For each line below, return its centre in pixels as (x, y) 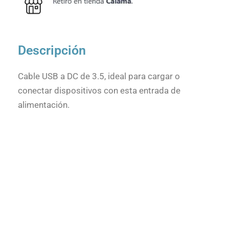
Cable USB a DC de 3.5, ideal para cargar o (99, 76)
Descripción (52, 50)
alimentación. (44, 105)
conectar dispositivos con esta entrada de (99, 90)
